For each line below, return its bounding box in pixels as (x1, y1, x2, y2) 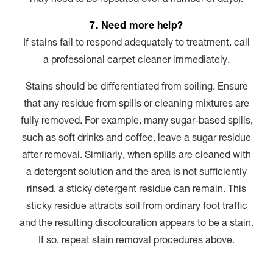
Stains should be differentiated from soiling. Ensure (25, 82, 248, 93)
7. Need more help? (90, 21, 183, 32)
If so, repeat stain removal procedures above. (38, 236, 235, 246)
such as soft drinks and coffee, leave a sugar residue (22, 133, 251, 144)
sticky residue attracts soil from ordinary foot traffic (26, 202, 247, 212)
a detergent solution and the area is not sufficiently (26, 168, 247, 178)
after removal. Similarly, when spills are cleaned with (22, 151, 251, 161)
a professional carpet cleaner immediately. (43, 55, 230, 66)
